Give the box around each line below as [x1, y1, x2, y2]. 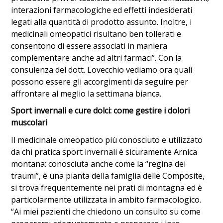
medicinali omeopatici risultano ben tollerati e [11, 28, 182, 39]
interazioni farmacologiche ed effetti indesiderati [11, 4, 193, 15]
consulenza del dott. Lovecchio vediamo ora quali [11, 64, 193, 75]
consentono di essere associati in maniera [11, 40, 168, 51]
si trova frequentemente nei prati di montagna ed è [11, 182, 203, 193]
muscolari [11, 117, 48, 128]
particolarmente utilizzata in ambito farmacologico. [11, 194, 202, 205]
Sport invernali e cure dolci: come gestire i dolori [11, 105, 190, 116]
